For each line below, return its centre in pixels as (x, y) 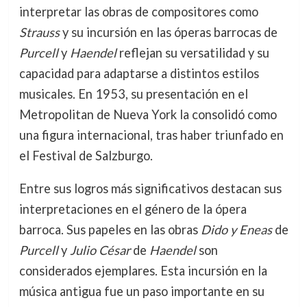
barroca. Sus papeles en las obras (110, 230)
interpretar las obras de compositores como (138, 11)
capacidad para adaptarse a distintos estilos (139, 73)
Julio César (100, 250)
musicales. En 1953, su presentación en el (133, 94)
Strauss (39, 32)
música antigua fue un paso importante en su (142, 292)
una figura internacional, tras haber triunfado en (151, 135)
